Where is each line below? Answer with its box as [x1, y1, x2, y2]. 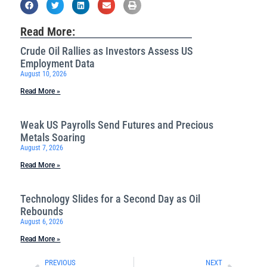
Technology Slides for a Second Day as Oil [20, 193, 201, 206]
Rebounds [20, 205, 64, 218]
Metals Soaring [20, 131, 86, 144]
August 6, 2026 [20, 218, 64, 226]
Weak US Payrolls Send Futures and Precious [20, 119, 214, 132]
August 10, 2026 [20, 70, 67, 79]
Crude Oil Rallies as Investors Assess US [20, 45, 194, 58]
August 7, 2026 [20, 144, 64, 153]
